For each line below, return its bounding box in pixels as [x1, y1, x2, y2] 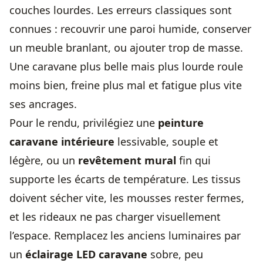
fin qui [176, 153, 211, 167]
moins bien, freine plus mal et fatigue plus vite [9, 78, 242, 92]
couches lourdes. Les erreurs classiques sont [9, 3, 232, 17]
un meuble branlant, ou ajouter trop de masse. [9, 41, 243, 55]
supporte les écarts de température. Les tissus [9, 172, 241, 186]
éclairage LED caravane [25, 247, 147, 261]
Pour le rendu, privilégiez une [9, 116, 158, 130]
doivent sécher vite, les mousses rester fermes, [9, 191, 244, 205]
